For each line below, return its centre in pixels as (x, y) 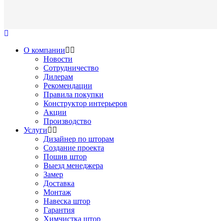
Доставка (59, 183)
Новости (58, 59)
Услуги (36, 130)
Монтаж (57, 192)
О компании (44, 50)
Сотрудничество (71, 68)
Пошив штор (65, 156)
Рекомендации (68, 85)
